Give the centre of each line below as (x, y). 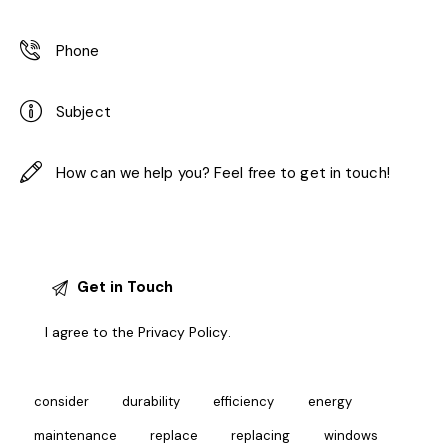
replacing (261, 435)
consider (61, 401)
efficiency (244, 401)
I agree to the (92, 332)
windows (350, 435)
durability (151, 401)
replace (174, 435)
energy (329, 401)
